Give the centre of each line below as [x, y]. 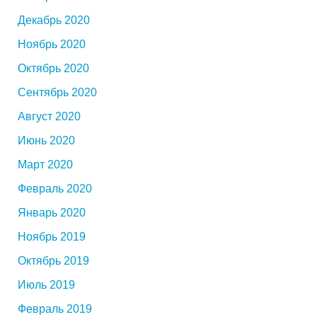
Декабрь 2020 [54, 20]
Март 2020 [45, 165]
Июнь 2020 [46, 140]
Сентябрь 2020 [57, 92]
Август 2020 [49, 116]
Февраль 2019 [55, 309]
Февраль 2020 [55, 189]
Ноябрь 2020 [52, 44]
